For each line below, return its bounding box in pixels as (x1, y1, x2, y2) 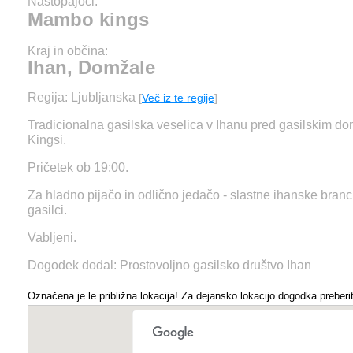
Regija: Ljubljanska (28, 91, 139, 104)
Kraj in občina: (28, 44, 108, 58)
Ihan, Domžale (28, 57, 155, 78)
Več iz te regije (142, 91, 214, 104)
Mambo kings (28, 9, 149, 30)
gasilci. (28, 203, 67, 217)
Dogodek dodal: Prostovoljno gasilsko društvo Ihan (28, 258, 311, 272)
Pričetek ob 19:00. (28, 161, 128, 174)
